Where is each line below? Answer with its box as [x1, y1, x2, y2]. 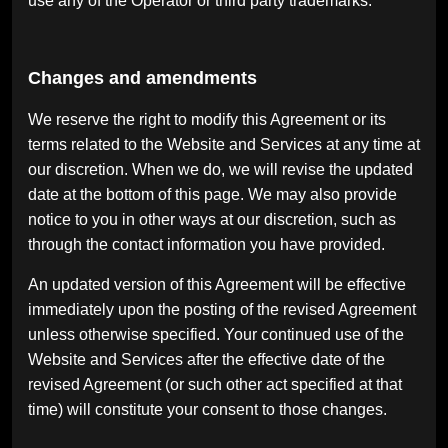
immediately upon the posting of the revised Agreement [28, 300, 416, 318]
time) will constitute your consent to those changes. [28, 400, 387, 418]
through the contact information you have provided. [28, 236, 385, 254]
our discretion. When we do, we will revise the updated [28, 161, 413, 179]
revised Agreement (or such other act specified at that [28, 375, 402, 393]
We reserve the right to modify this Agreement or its [28, 111, 386, 129]
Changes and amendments [28, 68, 257, 89]
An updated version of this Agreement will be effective [28, 275, 406, 293]
